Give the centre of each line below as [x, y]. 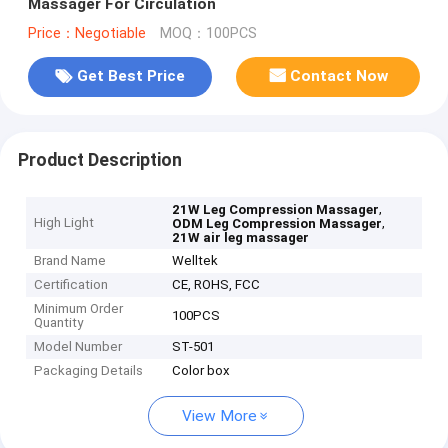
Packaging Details [89, 371]
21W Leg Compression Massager [276, 210]
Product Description [99, 159]
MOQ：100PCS [208, 33]
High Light [64, 223]
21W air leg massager [241, 238]
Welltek [195, 261]
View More [219, 416]
